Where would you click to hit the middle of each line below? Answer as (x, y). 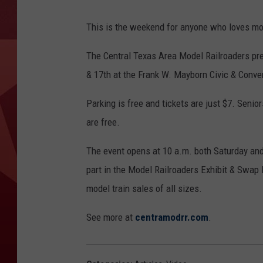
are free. (103, 122)
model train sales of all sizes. (144, 188)
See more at (111, 217)
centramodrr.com (172, 217)
